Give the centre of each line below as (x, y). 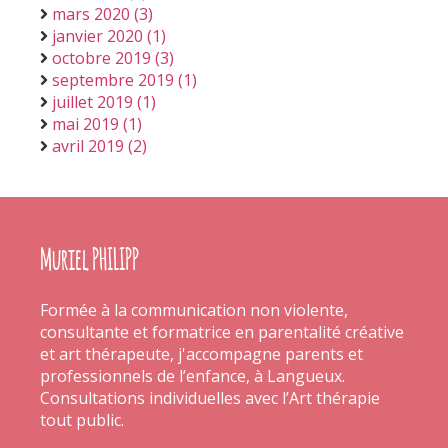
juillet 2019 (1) (104, 102)
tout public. (82, 420)
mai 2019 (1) (97, 124)
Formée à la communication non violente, (194, 310)
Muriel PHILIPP (89, 258)
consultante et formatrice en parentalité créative (222, 332)
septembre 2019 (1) (124, 80)
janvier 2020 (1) (109, 36)
